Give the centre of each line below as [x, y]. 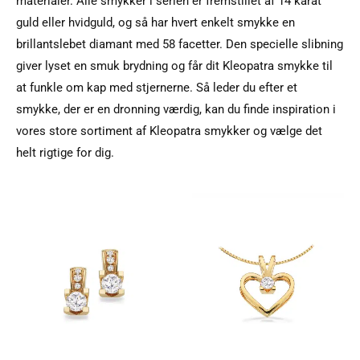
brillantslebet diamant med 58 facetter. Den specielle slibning [180, 44]
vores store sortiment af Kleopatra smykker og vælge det [169, 131]
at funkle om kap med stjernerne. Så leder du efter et [157, 87]
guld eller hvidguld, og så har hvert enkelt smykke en [155, 22]
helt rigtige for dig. [65, 152]
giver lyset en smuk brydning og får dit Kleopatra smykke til [174, 65]
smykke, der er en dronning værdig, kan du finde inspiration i [176, 109]
